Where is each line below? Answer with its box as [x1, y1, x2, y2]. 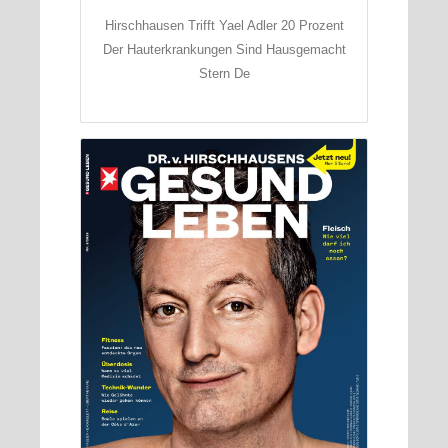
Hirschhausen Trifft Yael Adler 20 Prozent [104, 18, 344, 34]
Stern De [198, 66, 250, 82]
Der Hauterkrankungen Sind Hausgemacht [102, 42, 346, 58]
